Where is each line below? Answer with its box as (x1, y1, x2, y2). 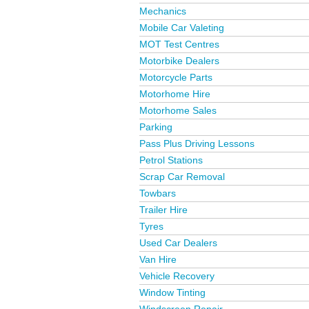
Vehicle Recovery (139, 270, 215, 281)
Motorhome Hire (139, 88, 210, 99)
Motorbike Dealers (139, 55, 219, 66)
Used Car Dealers (139, 237, 217, 248)
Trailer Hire (139, 204, 188, 215)
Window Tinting (139, 287, 206, 298)
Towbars (139, 188, 176, 199)
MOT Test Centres (139, 39, 219, 50)
